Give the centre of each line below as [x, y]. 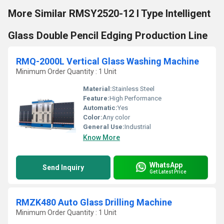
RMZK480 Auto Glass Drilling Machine [94, 202]
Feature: [96, 98]
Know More [101, 137]
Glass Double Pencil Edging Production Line [108, 35]
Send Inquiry [63, 167]
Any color [116, 117]
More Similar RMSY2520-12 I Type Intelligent [109, 13]
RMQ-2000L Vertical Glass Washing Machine [107, 61]
